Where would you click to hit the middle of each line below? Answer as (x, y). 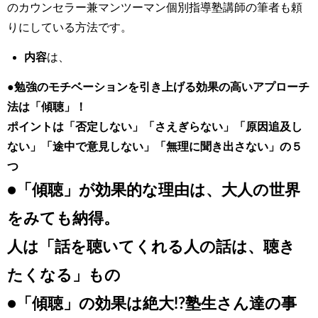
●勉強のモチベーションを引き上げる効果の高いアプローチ (158, 87)
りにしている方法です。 (70, 27)
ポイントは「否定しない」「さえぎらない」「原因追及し (155, 127)
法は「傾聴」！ (47, 107)
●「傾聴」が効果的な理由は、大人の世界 (154, 191)
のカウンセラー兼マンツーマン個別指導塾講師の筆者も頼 (155, 7)
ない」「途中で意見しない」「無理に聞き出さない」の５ (155, 147)
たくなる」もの (64, 276)
